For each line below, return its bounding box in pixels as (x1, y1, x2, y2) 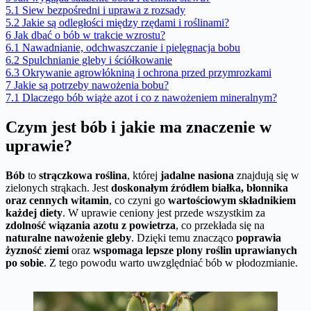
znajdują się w (234, 169, 299, 181)
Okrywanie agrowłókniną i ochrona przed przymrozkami (22, 66, 271, 78)
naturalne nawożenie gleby (6, 231, 131, 244)
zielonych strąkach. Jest (6, 181, 111, 194)
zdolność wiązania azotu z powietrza (6, 219, 176, 231)
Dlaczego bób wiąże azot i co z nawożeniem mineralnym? (22, 91, 277, 103)
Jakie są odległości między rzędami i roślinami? (22, 16, 229, 28)
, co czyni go (109, 194, 168, 206)
